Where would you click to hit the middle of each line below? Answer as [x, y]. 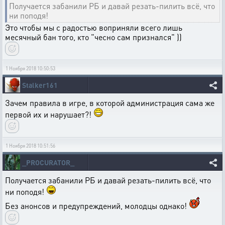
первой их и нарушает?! [49, 115]
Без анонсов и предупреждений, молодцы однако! [97, 206]
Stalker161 [40, 85]
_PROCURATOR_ [48, 162]
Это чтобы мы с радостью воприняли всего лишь [94, 28]
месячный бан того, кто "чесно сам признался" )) [93, 37]
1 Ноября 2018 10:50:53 [30, 69]
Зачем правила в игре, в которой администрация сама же [110, 103]
